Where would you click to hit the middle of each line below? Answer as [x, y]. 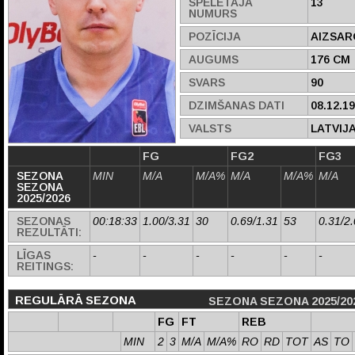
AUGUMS [214, 59]
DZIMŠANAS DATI [237, 105]
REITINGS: [45, 266]
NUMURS [213, 13]
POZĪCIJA [215, 36]
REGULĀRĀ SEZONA [76, 300]
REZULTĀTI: [49, 232]
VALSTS [210, 128]
